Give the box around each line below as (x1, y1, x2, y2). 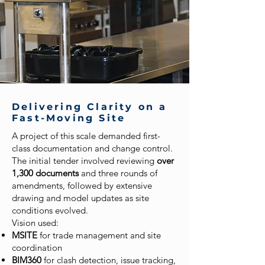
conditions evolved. (12, 205, 88, 216)
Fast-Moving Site (12, 112, 126, 124)
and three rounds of (79, 167, 157, 179)
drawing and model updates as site (12, 192, 149, 203)
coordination (12, 242, 62, 253)
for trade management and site (37, 230, 161, 241)
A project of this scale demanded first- (12, 130, 160, 141)
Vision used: (12, 217, 59, 228)
